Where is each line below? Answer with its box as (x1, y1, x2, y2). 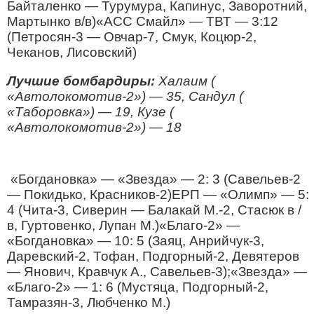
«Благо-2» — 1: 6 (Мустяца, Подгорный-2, (7, 280, 268, 294)
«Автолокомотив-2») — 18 (7, 120, 182, 135)
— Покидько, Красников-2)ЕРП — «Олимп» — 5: (7, 187, 309, 202)
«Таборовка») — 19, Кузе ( (7, 104, 174, 119)
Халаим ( (155, 74, 215, 88)
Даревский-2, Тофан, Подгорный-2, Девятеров (7, 249, 299, 264)
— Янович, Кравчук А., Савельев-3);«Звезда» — (7, 264, 307, 279)
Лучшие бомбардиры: (7, 74, 155, 88)
